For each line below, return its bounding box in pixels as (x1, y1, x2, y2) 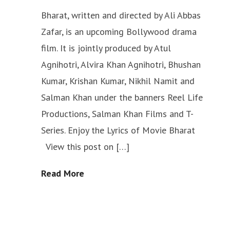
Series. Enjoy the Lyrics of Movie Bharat (41, 124, 200, 136)
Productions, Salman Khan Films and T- (41, 108, 194, 120)
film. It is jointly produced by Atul (41, 42, 171, 54)
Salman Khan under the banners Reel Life (41, 91, 203, 103)
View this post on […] (41, 141, 129, 152)
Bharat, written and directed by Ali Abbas (41, 9, 201, 21)
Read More (41, 167, 84, 179)
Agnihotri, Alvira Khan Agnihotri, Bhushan (41, 59, 201, 70)
